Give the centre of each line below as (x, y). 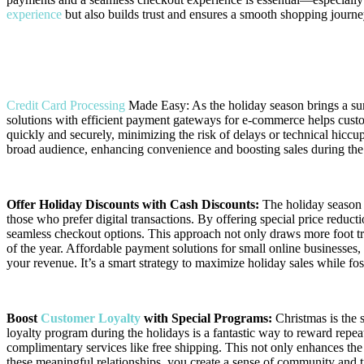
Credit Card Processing (67, 105)
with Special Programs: (206, 318)
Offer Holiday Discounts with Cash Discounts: (133, 204)
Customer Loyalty (91, 318)
